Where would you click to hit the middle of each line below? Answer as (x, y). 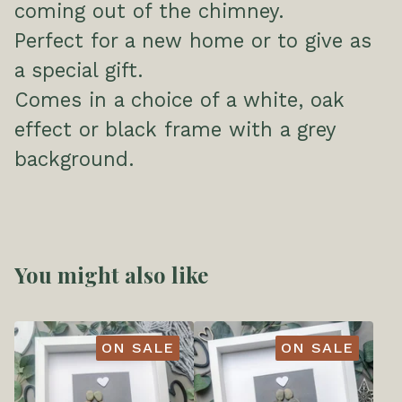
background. (74, 159)
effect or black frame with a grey (175, 129)
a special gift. (79, 70)
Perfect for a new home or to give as (193, 40)
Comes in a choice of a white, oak (179, 100)
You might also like (111, 275)
